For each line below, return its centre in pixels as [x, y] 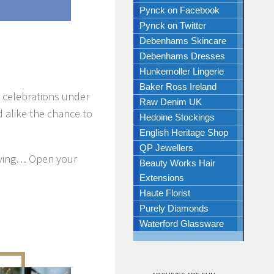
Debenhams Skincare [183, 41]
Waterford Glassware [182, 224]
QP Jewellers [166, 148]
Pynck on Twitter [173, 25]
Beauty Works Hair [177, 163]
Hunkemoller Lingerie [182, 71]
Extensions [162, 178]
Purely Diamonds [174, 208]
